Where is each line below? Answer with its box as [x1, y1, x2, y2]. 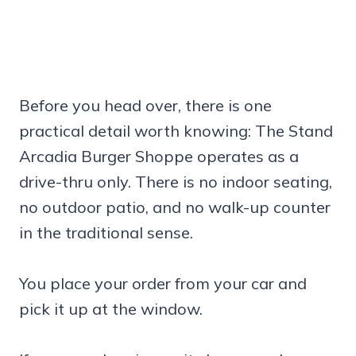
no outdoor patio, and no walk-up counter [19, 196, 331, 217]
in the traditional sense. [19, 222, 193, 242]
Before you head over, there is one [19, 95, 272, 115]
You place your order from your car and [19, 273, 307, 293]
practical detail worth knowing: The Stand [19, 120, 333, 141]
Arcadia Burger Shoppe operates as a [19, 145, 299, 166]
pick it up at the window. [19, 298, 203, 319]
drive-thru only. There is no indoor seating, [19, 171, 332, 192]
